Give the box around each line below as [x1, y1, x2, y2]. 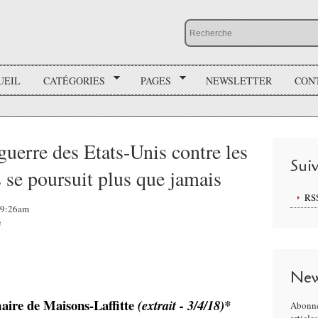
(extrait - [138, 296, 187, 315]
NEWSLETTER [206, 73, 272, 87]
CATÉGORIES [43, 73, 105, 87]
